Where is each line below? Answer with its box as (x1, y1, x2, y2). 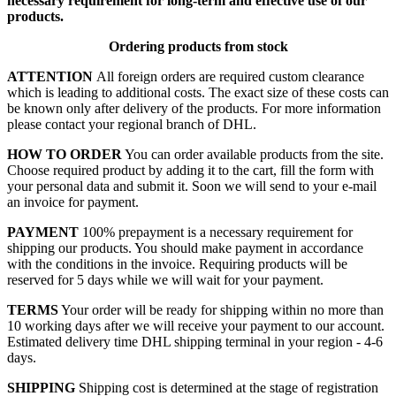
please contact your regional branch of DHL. (7, 117, 256, 133)
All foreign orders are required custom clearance (96, 69, 364, 85)
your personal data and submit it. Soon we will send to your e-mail (7, 179, 377, 194)
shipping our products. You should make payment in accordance (7, 240, 363, 256)
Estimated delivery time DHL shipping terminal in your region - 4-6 (7, 334, 383, 350)
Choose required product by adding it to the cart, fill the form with (7, 163, 374, 179)
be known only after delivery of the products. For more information (7, 101, 381, 117)
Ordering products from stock (108, 39, 288, 55)
